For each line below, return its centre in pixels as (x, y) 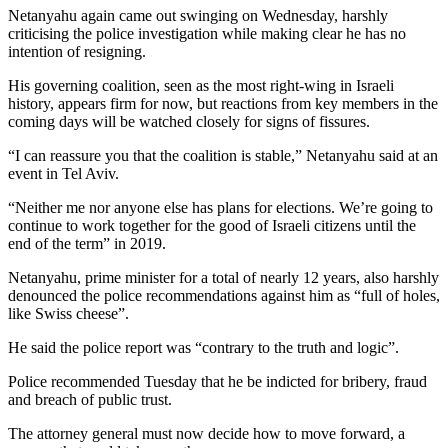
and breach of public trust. (90, 399)
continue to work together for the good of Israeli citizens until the (212, 225)
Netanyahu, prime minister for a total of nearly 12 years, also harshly (223, 277)
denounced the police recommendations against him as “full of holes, (224, 295)
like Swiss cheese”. (68, 313)
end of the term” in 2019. (87, 243)
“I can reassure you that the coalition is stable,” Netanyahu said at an (223, 155)
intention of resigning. (77, 51)
